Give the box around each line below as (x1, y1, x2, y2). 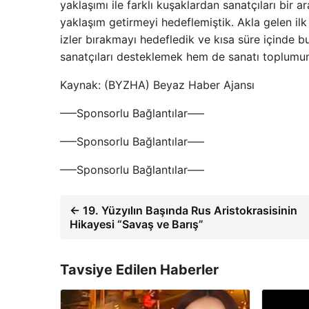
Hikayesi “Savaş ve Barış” (70, 217, 203, 231)
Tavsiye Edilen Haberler (60, 261, 219, 278)
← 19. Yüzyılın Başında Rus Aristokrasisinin (70, 203, 297, 217)
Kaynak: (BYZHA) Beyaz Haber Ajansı (60, 78, 255, 92)
